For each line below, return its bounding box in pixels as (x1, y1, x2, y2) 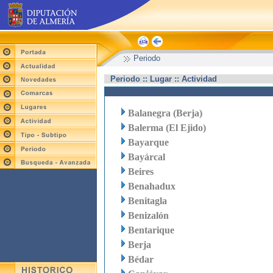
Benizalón (128, 210, 169, 221)
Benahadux (128, 181, 175, 191)
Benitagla (128, 196, 167, 206)
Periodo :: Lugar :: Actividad (110, 74, 217, 83)
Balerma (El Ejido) (128, 122, 206, 133)
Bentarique (128, 225, 174, 235)
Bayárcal (128, 152, 165, 162)
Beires (128, 166, 154, 177)
